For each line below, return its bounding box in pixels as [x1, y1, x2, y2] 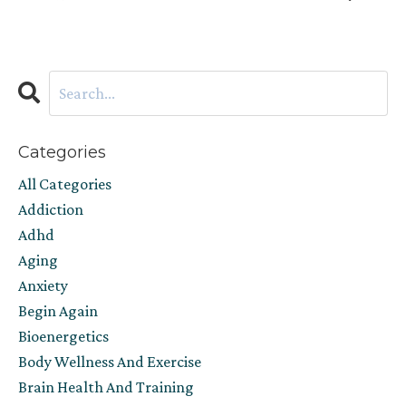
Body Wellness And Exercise [18, 353, 201, 372]
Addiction [18, 200, 83, 219]
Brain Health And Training [18, 378, 194, 397]
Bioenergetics [18, 327, 109, 346]
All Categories [18, 175, 111, 194]
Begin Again [18, 302, 98, 321]
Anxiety [18, 276, 68, 295]
